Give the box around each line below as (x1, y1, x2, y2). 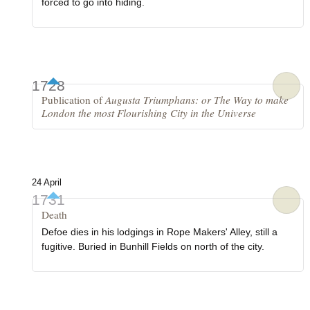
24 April (31, 178, 62, 188)
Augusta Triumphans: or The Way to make (105, 93, 289, 107)
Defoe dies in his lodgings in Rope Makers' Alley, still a (42, 226, 278, 238)
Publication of (42, 93, 106, 107)
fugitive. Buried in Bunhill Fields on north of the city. (42, 241, 265, 253)
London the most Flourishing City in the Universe (42, 106, 257, 120)
